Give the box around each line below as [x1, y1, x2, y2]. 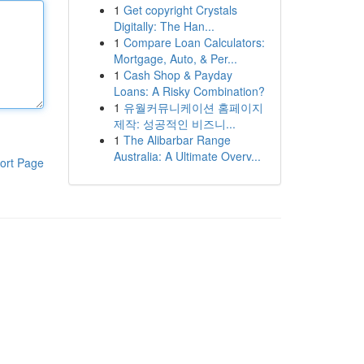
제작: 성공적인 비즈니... [113, 115, 236, 132]
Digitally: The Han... [113, 18, 214, 34]
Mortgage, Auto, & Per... [113, 50, 237, 67]
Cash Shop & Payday [123, 67, 232, 83]
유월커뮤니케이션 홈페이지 [123, 99, 263, 115]
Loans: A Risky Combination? [113, 83, 265, 99]
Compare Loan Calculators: [123, 34, 265, 50]
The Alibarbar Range [123, 132, 231, 148]
